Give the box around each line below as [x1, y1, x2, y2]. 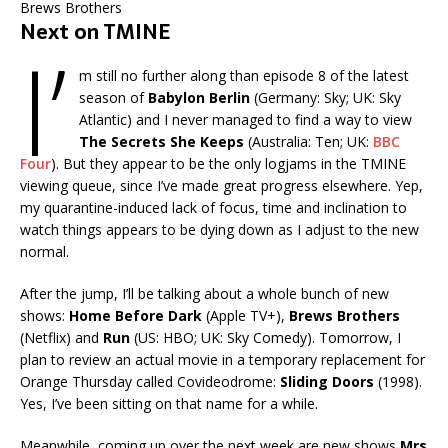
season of [78, 87, 148, 107]
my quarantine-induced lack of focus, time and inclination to [20, 197, 407, 217]
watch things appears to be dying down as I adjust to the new [20, 219, 419, 239]
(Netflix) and [20, 327, 103, 347]
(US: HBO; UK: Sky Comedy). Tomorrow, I [134, 327, 401, 347]
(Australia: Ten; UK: [243, 131, 373, 151]
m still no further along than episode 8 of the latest [78, 65, 409, 85]
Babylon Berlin [147, 87, 250, 107]
